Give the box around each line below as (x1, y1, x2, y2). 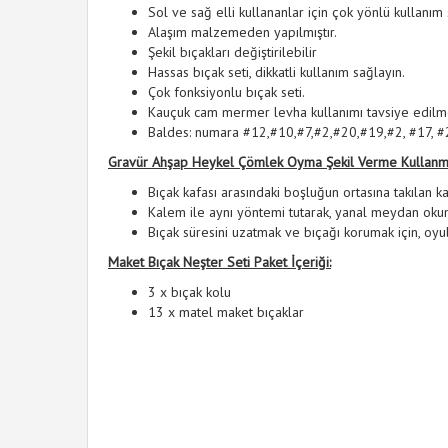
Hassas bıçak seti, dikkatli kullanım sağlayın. (148, 63, 405, 81)
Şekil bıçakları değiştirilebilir (148, 43, 317, 61)
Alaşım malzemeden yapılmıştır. (148, 23, 337, 41)
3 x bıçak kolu (148, 283, 231, 301)
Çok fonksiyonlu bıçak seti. (148, 83, 305, 101)
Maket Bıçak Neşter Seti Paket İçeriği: (108, 253, 331, 271)
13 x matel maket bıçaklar (148, 303, 304, 321)
